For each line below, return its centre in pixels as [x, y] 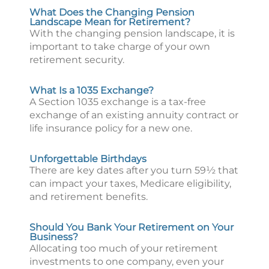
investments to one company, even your [127, 261]
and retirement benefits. [89, 197]
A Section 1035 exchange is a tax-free [118, 102]
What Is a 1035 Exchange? [92, 90]
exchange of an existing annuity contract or [134, 115]
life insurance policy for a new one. [111, 128]
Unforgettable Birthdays [88, 159]
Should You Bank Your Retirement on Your [131, 227]
